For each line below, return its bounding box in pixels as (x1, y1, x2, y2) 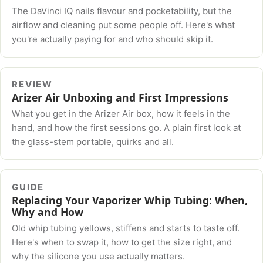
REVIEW (12, 79, 53, 90)
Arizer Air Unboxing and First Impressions (12, 90, 229, 105)
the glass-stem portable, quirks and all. (12, 136, 174, 147)
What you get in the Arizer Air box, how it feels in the (12, 107, 231, 119)
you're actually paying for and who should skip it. (12, 33, 214, 45)
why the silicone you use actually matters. (12, 250, 186, 262)
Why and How (12, 204, 84, 219)
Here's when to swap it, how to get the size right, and (12, 236, 232, 248)
